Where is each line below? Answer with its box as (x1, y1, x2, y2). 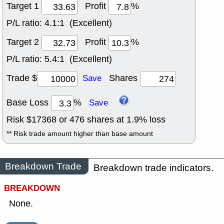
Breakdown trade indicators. (93, 161, 213, 174)
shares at (84, 113, 126, 125)
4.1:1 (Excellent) (44, 17, 112, 29)
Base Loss (6, 96, 51, 109)
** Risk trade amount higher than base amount (6, 128, 153, 138)
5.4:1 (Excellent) (44, 53, 112, 65)
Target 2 (6, 36, 41, 48)
